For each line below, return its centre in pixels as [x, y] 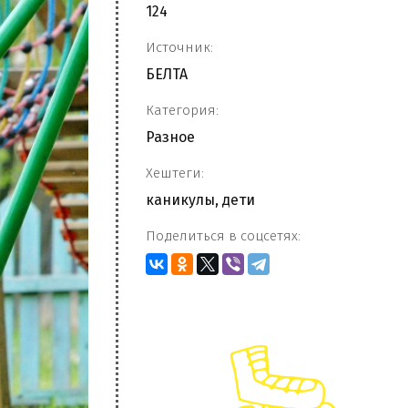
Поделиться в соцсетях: [223, 236]
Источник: [179, 47]
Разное [170, 137]
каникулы [180, 200]
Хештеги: [175, 173]
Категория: [182, 110]
